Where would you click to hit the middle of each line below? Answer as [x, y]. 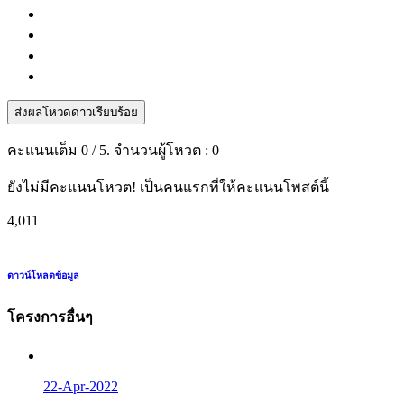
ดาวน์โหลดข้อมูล [43, 275]
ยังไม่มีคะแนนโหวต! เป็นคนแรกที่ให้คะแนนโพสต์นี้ [168, 188]
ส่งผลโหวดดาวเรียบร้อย [76, 113]
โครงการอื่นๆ [50, 317]
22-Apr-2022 [81, 386]
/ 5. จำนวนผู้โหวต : [150, 151]
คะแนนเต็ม [44, 151]
